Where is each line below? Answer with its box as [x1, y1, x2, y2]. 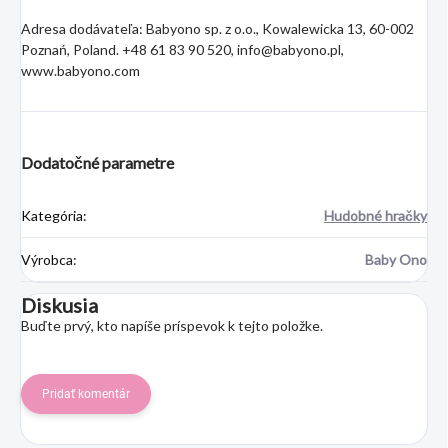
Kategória [21, 206, 83, 224]
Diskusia [21, 292, 98, 317]
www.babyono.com [21, 61, 140, 79]
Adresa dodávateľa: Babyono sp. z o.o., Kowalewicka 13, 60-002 [21, 19, 414, 37]
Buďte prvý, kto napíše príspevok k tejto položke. [21, 316, 323, 334]
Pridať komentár [42, 386, 130, 401]
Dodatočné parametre [21, 152, 174, 172]
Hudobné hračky [324, 206, 427, 224]
